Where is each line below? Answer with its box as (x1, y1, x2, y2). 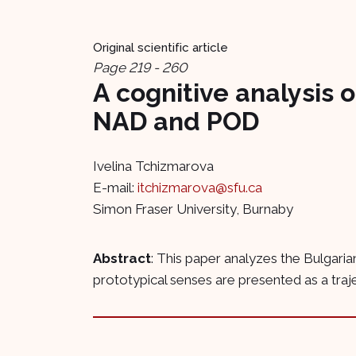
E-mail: (93, 180, 137, 196)
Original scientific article (93, 41, 228, 56)
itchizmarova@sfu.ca (137, 180, 262, 196)
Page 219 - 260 (93, 60, 188, 76)
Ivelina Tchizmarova (93, 158, 214, 175)
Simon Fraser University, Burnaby (93, 201, 293, 218)
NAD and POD (93, 106, 259, 137)
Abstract (93, 250, 151, 267)
